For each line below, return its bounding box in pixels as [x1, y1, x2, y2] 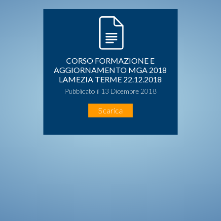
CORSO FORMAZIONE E [66, 55, 154, 65]
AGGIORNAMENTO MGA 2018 [53, 65, 167, 74]
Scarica [98, 105, 123, 115]
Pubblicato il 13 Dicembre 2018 [64, 86, 156, 95]
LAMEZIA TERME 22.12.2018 [58, 74, 162, 84]
